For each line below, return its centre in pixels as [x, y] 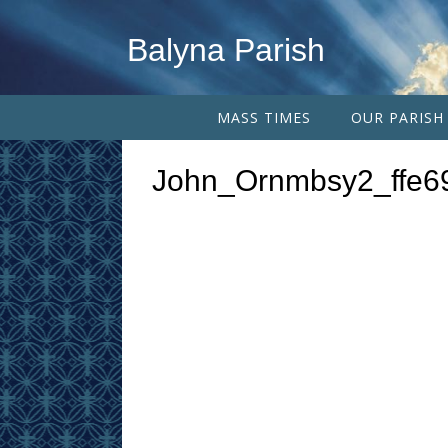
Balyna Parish [226, 50]
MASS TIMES [263, 117]
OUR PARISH [397, 117]
